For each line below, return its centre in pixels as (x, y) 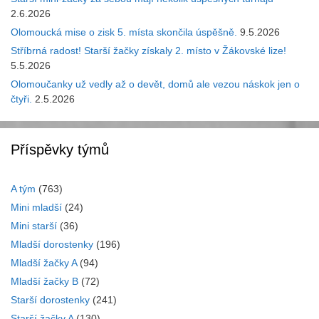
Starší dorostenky (50, 300)
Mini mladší (36, 208)
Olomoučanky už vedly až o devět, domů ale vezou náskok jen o (155, 84)
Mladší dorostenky (52, 245)
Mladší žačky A (44, 263)
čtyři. (21, 99)
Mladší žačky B (45, 282)
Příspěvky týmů (60, 150)
